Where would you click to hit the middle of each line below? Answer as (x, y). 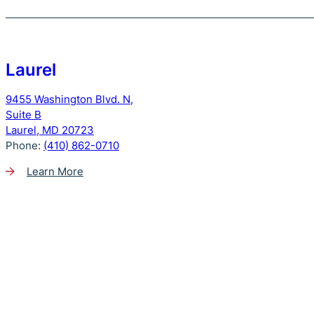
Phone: (25, 145)
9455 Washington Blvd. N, (69, 99)
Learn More (55, 171)
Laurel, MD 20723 (50, 130)
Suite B (23, 114)
